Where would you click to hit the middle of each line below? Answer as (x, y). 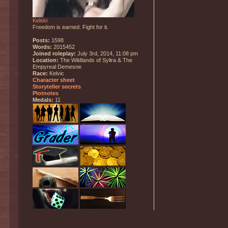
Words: (42, 47)
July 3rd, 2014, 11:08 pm (107, 54)
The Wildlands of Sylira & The (95, 60)
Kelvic (56, 74)
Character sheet (54, 80)
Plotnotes (46, 93)
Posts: (41, 40)
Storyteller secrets (57, 87)
